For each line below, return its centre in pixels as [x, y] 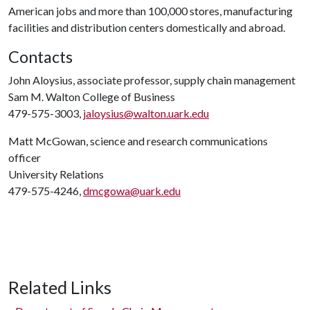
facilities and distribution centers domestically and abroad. [147, 27]
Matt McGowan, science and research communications [138, 140]
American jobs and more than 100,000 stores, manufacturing [151, 10]
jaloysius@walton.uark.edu [146, 113]
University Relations [56, 174]
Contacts [40, 56]
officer [25, 157]
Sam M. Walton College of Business [92, 96]
